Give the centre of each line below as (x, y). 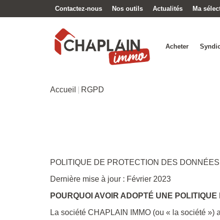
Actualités (168, 8)
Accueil (63, 89)
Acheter (177, 46)
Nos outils (127, 8)
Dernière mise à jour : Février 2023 (110, 179)
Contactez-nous (79, 8)
